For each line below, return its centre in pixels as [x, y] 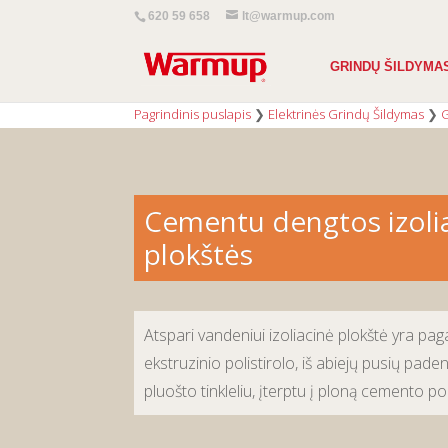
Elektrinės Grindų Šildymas [346, 114]
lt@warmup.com [289, 16]
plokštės [199, 254]
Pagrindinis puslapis [193, 114]
